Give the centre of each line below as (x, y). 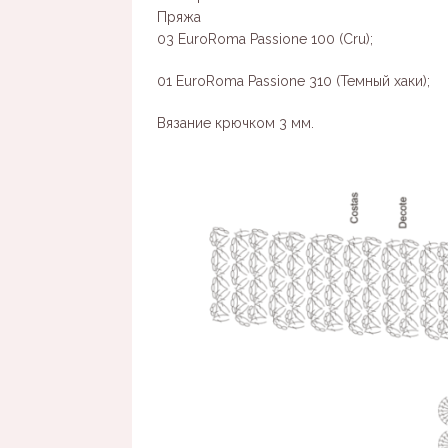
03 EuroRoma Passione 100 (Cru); (265, 39)
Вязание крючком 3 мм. (235, 123)
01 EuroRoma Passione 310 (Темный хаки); (293, 81)
